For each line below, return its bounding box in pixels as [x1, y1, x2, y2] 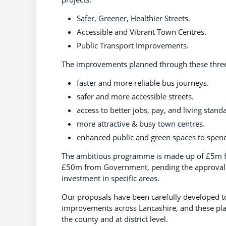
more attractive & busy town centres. [77, 118, 205, 129]
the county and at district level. [62, 213, 168, 224]
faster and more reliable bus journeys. [77, 77, 209, 88]
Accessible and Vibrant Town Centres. [77, 26, 206, 37]
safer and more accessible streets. [77, 91, 194, 101]
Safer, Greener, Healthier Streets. [77, 13, 190, 23]
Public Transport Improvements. [77, 40, 189, 50]
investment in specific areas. [62, 173, 159, 183]
